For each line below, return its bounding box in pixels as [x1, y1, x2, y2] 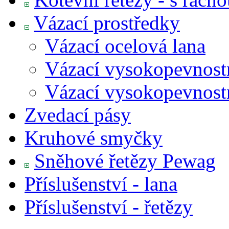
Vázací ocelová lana [45, 34, 205, 57]
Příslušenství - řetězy [25, 195, 193, 218]
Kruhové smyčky [25, 126, 163, 149]
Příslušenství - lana [25, 172, 177, 195]
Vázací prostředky [34, 11, 180, 34]
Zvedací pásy [25, 103, 131, 126]
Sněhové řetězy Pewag [34, 149, 216, 172]
